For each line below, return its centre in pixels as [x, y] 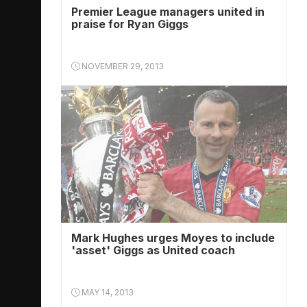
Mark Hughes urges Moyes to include [173, 238]
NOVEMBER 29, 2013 [122, 66]
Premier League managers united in [168, 12]
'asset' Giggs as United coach [153, 250]
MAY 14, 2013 [107, 292]
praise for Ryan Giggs [130, 24]
